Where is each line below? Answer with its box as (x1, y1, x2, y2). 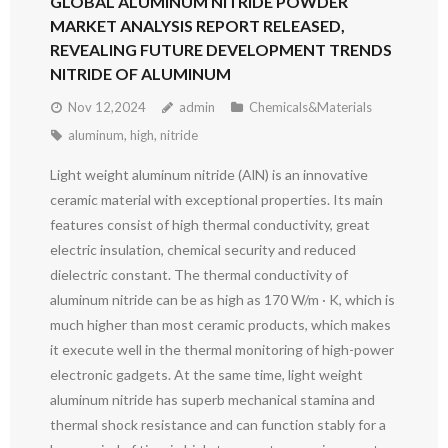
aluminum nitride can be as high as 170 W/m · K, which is (50, 291, 395, 308)
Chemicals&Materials (249, 99, 372, 115)
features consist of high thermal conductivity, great (50, 216, 370, 233)
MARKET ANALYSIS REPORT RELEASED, (50, 16, 345, 35)
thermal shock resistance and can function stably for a (50, 416, 386, 433)
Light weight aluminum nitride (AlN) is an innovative (50, 166, 368, 183)
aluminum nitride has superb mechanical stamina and (50, 391, 375, 408)
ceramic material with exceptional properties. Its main (50, 191, 383, 208)
